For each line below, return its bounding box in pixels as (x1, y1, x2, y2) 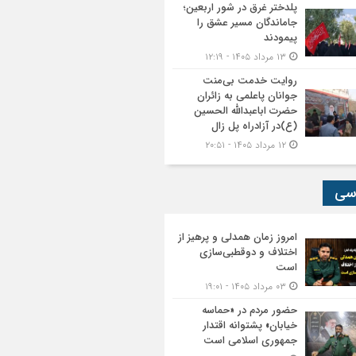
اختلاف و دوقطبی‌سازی (199, 244, 297, 261)
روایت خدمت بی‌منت (203, 72, 297, 89)
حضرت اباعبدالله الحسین (194, 103, 297, 119)
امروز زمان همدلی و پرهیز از (178, 229, 297, 246)
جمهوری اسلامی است (203, 332, 297, 349)
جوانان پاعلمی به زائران (197, 87, 297, 104)
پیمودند (264, 29, 297, 46)
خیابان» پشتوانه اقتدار (203, 317, 297, 334)
